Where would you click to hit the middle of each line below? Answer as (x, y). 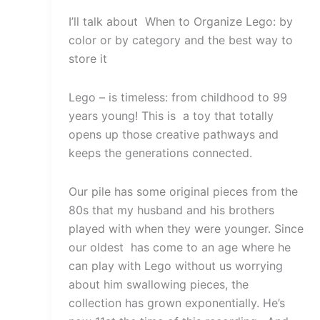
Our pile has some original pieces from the (183, 191)
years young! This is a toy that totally (171, 115)
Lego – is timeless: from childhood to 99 (178, 97)
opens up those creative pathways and (174, 134)
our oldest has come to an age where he (180, 247)
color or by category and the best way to (181, 40)
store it (88, 58)
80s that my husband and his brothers (171, 210)
